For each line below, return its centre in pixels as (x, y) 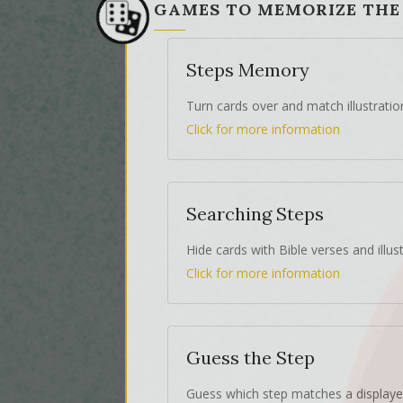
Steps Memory (248, 70)
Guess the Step (251, 358)
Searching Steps (255, 214)
